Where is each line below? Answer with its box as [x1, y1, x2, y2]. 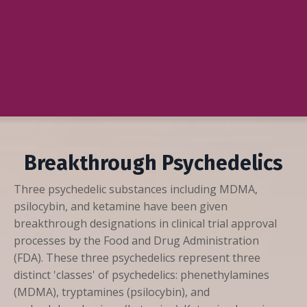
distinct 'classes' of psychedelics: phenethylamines [14, 267, 269, 283]
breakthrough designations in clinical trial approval [14, 216, 277, 232]
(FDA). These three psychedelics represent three [14, 250, 260, 266]
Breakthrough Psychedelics [24, 151, 283, 176]
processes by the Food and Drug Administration [14, 233, 259, 249]
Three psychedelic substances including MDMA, [14, 182, 258, 197]
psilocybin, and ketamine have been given [14, 199, 228, 214]
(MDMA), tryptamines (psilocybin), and [14, 284, 210, 300]
